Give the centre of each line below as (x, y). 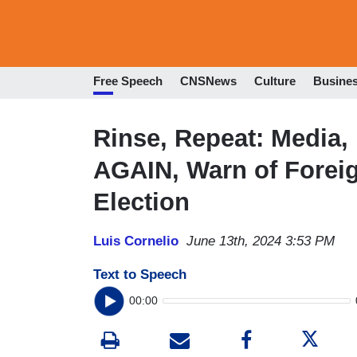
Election (141, 202)
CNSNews (208, 81)
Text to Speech (140, 274)
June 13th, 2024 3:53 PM (261, 241)
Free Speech (128, 81)
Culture (275, 81)
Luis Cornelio (136, 241)
